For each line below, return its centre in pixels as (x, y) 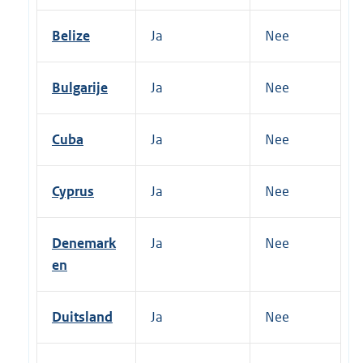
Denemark (84, 243)
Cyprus (73, 191)
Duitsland (82, 316)
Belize (71, 35)
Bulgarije (80, 87)
